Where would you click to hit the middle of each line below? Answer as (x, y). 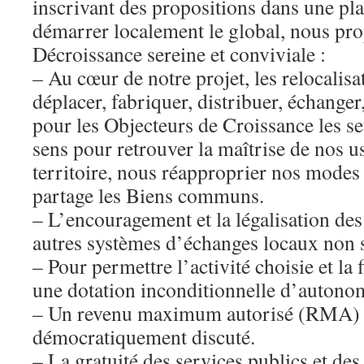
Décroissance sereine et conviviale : (179, 54)
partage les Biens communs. (148, 195)
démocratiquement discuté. (144, 336)
